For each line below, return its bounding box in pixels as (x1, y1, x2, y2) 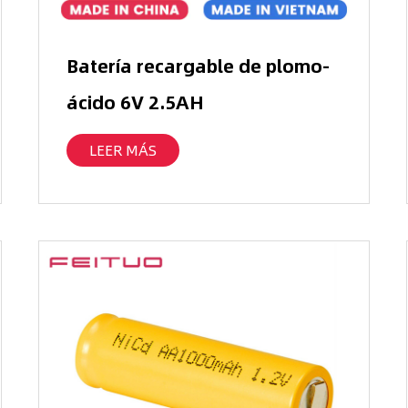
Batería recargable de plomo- (66, 51, 331, 80)
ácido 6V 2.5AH (66, 87, 205, 117)
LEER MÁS (89, 138, 158, 162)
